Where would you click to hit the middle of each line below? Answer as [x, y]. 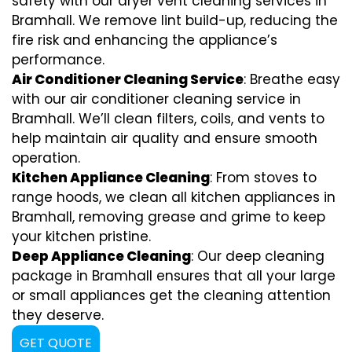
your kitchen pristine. [81, 236]
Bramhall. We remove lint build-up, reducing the [175, 20]
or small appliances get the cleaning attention [171, 295]
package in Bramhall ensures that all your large [174, 275]
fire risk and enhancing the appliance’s [145, 40]
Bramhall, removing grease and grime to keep [169, 216]
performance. [58, 59]
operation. [46, 158]
